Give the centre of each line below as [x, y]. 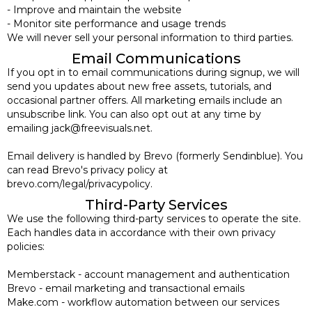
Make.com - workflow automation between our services [143, 302]
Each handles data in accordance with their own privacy [141, 232]
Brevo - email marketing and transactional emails [126, 288]
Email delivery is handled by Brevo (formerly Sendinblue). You [155, 156]
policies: [26, 246]
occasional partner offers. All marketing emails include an [145, 100]
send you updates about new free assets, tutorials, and [139, 86]
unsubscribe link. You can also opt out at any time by [134, 114]
